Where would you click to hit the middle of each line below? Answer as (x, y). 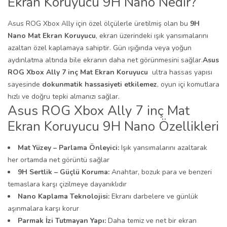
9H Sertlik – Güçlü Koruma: (64, 172)
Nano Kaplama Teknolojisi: (64, 196)
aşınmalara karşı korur (43, 209)
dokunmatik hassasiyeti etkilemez (100, 84)
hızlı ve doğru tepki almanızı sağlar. (64, 97)
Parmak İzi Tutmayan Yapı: (62, 221)
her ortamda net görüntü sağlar (59, 160)
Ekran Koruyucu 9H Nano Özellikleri (113, 126)
